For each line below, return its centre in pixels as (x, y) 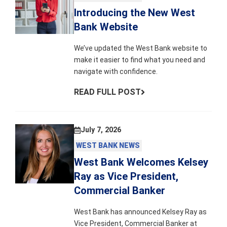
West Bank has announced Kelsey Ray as (141, 212)
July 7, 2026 (101, 130)
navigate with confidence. (116, 72)
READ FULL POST (108, 92)
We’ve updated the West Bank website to (141, 48)
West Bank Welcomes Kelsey (141, 162)
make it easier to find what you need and (140, 60)
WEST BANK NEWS (108, 146)
